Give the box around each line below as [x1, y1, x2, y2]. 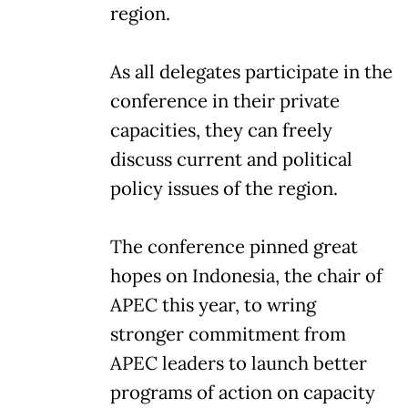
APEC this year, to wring [110, 292, 316, 317]
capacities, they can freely [110, 117, 332, 142]
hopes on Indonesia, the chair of [110, 263, 382, 288]
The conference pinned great [110, 234, 358, 259]
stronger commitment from [110, 321, 346, 346]
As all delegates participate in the [110, 59, 393, 84]
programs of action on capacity [110, 380, 375, 404]
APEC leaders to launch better [110, 351, 367, 375]
